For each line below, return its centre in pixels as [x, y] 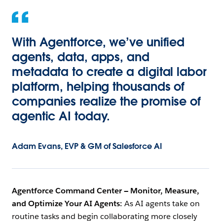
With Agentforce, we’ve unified [98, 42]
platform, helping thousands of [98, 87]
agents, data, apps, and [81, 57]
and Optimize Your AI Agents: [68, 204]
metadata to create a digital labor [109, 72]
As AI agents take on [162, 204]
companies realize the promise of [106, 102]
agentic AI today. [61, 116]
